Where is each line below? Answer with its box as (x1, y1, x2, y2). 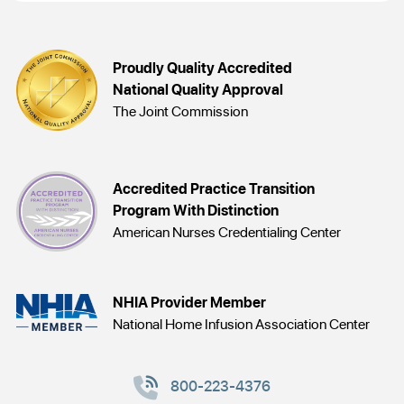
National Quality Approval (113, 81, 284, 99)
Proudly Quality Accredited (113, 60, 293, 78)
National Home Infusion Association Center (113, 316, 371, 334)
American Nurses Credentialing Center (113, 224, 342, 242)
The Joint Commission (113, 103, 249, 121)
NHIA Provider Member (113, 294, 267, 312)
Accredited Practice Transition (113, 180, 316, 198)
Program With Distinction (113, 202, 280, 220)
